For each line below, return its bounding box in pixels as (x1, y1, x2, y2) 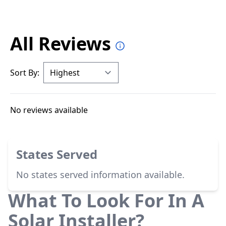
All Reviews (10, 31, 111, 56)
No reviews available (10, 104, 88, 116)
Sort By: (10, 67, 39, 78)
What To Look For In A (8, 188, 204, 213)
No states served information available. (16, 168, 185, 181)
